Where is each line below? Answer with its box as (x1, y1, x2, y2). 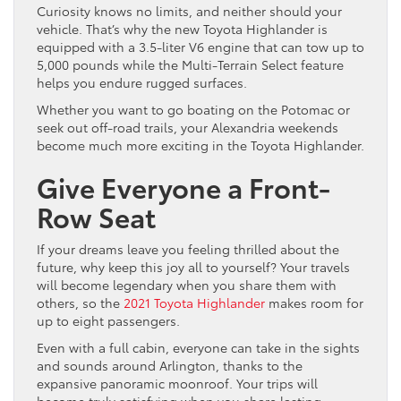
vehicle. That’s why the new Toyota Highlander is (37, 19, 328, 38)
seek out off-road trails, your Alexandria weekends (37, 117, 338, 136)
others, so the (37, 293, 124, 311)
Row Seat (37, 196, 156, 235)
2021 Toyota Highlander (124, 293, 265, 311)
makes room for (265, 293, 363, 311)
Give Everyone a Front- (37, 166, 330, 206)
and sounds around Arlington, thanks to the (37, 355, 303, 374)
